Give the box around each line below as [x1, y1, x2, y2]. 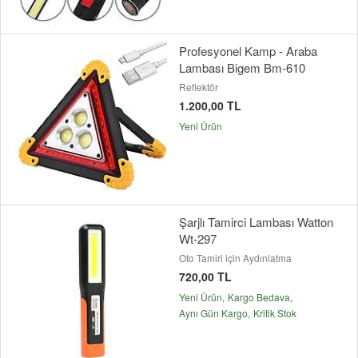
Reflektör [179, 79, 218, 93]
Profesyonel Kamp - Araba [179, 42, 317, 59]
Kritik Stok [253, 305, 296, 320]
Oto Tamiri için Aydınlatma [179, 250, 292, 265]
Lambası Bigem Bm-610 [179, 58, 305, 76]
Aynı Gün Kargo [179, 305, 248, 320]
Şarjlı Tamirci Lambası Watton [179, 213, 333, 230]
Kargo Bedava [228, 289, 290, 304]
